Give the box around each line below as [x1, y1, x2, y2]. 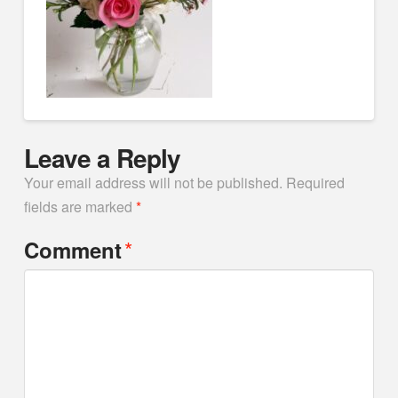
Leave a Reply [23, 139, 181, 176]
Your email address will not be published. [23, 171, 283, 193]
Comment [23, 235, 128, 266]
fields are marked [23, 195, 136, 217]
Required [285, 171, 345, 193]
